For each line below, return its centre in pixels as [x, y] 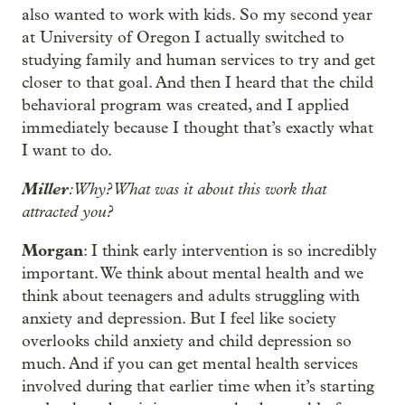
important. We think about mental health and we [193, 273]
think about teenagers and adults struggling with [191, 296]
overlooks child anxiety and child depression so [187, 341]
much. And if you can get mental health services [190, 364]
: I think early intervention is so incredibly [230, 251]
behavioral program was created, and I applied [185, 105]
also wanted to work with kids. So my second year [197, 15]
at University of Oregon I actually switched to [183, 38]
